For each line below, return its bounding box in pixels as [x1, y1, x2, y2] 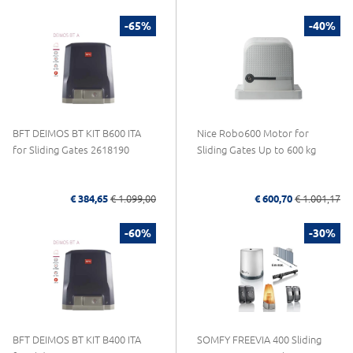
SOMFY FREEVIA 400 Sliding [197, 333, 321, 345]
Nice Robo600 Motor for [197, 127, 309, 139]
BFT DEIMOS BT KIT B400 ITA [13, 333, 141, 345]
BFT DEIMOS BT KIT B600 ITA [13, 127, 141, 139]
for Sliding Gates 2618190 [13, 143, 129, 155]
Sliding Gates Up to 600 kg [197, 143, 316, 155]
